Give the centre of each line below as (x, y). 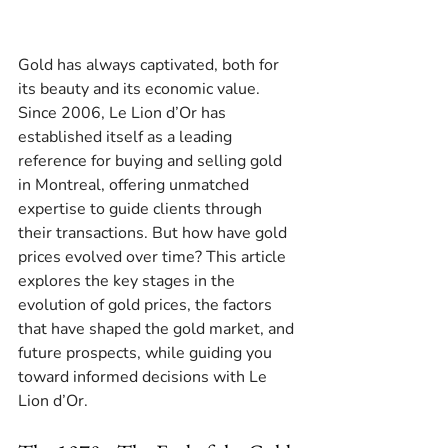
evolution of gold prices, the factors (147, 305)
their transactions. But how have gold (154, 233)
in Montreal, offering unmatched (135, 185)
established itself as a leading (127, 137)
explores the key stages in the (128, 281)
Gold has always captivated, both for (150, 65)
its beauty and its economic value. (141, 89)
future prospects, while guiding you (147, 353)
